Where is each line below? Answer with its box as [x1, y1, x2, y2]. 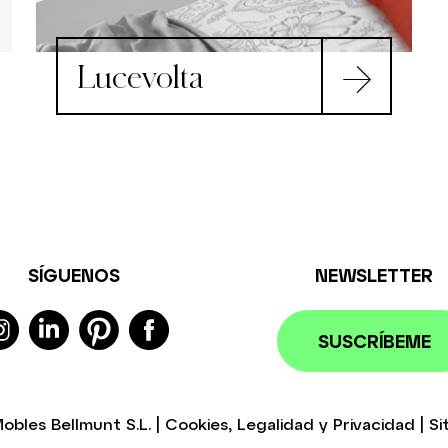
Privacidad [333, 413, 415, 433]
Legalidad [237, 413, 314, 433]
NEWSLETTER [315, 263, 433, 286]
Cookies [165, 413, 228, 433]
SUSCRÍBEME [317, 329, 431, 352]
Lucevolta [77, 58, 203, 93]
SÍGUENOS [28, 263, 120, 286]
